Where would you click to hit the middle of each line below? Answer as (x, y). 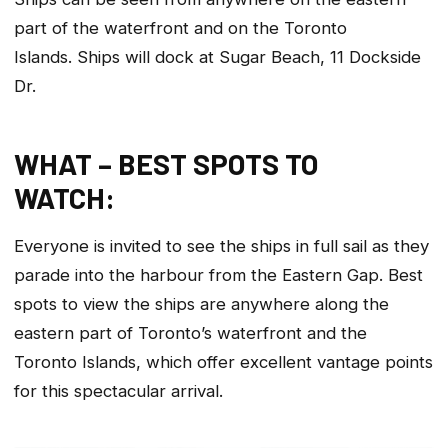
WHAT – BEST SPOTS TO (166, 164)
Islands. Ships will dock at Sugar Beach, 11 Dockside (217, 56)
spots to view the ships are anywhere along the (201, 304)
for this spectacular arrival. (118, 391)
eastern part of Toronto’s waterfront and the (190, 333)
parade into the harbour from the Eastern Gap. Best (218, 275)
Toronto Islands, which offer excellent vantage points (223, 362)
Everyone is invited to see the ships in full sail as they (221, 246)
